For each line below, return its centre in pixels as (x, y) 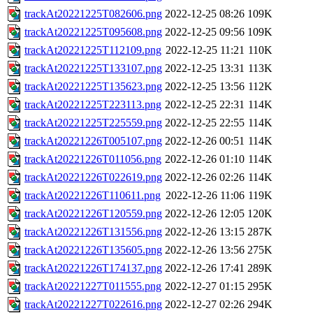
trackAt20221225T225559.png (93, 123)
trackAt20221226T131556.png (93, 232)
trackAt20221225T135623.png (93, 87)
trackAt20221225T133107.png (93, 68)
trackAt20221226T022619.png (93, 177)
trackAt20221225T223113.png (93, 105)
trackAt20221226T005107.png (93, 141)
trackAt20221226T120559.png (93, 214)
